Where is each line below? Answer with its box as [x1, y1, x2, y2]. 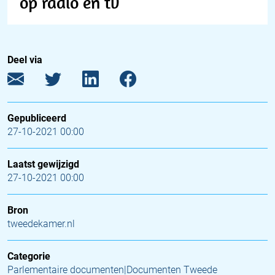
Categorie [7, 250, 50, 262]
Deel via [7, 54, 42, 66]
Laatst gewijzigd [7, 158, 79, 170]
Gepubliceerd [7, 112, 66, 124]
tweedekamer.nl [7, 218, 75, 230]
